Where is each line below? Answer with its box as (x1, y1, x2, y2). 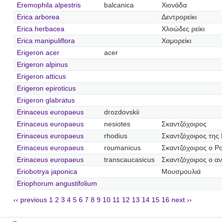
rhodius (104, 132, 127, 140)
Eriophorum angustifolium (16, 179, 97, 187)
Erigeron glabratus (16, 96, 75, 104)
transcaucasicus (104, 156, 155, 164)
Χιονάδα (161, 1, 187, 9)
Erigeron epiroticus (16, 84, 76, 92)
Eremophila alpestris (16, 1, 81, 9)
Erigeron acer (16, 49, 59, 56)
